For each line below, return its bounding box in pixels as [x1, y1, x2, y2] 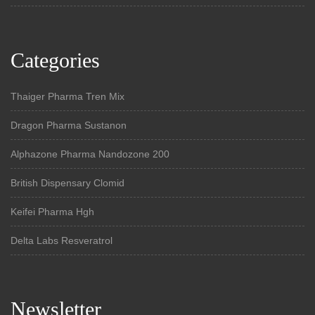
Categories [11, 48, 100, 72]
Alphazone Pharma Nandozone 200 [11, 148, 169, 160]
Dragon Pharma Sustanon [11, 119, 127, 131]
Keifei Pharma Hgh [11, 205, 94, 217]
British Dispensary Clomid [11, 176, 124, 188]
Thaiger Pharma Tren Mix [11, 90, 124, 102]
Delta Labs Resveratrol [11, 234, 112, 246]
